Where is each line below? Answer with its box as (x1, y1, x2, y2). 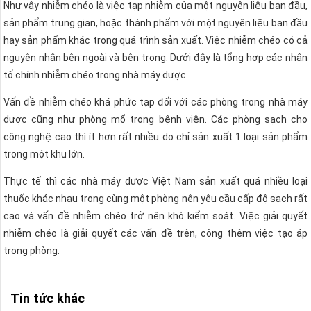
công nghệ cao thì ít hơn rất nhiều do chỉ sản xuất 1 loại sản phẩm (3, 131, 308, 142)
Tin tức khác (10, 290, 85, 305)
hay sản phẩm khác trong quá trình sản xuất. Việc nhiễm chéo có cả (3, 34, 308, 46)
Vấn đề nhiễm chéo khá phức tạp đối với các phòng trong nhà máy (3, 96, 308, 108)
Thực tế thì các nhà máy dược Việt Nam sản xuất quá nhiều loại (3, 175, 308, 187)
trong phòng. (3, 244, 60, 256)
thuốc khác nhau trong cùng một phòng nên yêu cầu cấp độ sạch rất (3, 192, 308, 204)
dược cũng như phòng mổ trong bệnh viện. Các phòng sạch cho (3, 113, 308, 125)
